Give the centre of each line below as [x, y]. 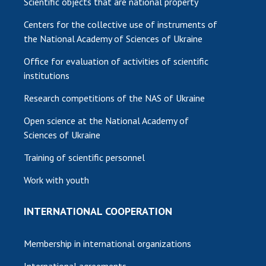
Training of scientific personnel [84, 157]
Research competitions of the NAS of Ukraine [114, 98]
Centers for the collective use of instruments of [121, 24]
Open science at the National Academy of [106, 120]
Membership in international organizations [107, 243]
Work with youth [56, 180]
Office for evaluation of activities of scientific [116, 61]
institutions [47, 75]
